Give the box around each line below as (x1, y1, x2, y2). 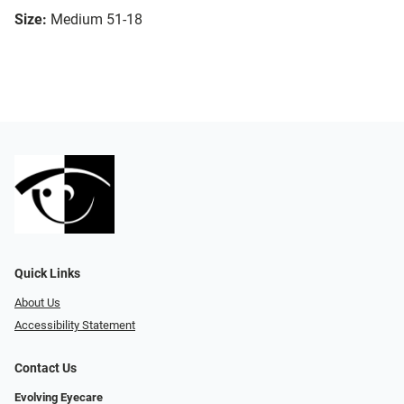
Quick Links (14, 266, 80, 282)
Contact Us (14, 360, 77, 376)
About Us (14, 296, 60, 310)
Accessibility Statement (14, 317, 135, 332)
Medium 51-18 (50, 11, 142, 29)
